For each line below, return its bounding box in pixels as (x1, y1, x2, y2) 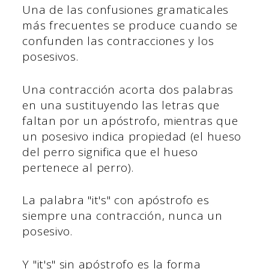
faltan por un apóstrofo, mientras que (22, 112, 238, 128)
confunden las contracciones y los (22, 33, 214, 49)
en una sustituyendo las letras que (22, 97, 220, 113)
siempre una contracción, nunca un (22, 208, 223, 224)
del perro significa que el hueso (22, 144, 198, 160)
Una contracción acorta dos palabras (22, 81, 234, 97)
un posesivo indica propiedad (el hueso (22, 128, 242, 144)
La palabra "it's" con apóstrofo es (22, 192, 210, 208)
